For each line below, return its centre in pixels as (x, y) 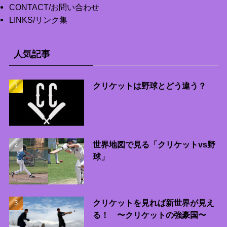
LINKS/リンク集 (38, 20)
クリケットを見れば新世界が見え (153, 203)
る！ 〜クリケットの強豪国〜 (149, 215)
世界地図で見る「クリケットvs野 (154, 144)
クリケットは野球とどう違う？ (149, 85)
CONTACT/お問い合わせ (54, 7)
